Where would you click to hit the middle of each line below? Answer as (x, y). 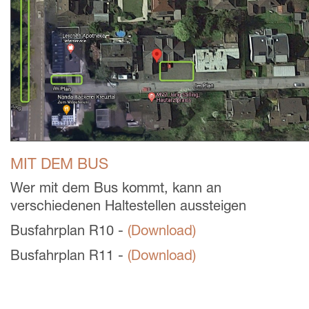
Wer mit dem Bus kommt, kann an (116, 187)
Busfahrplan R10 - (69, 230)
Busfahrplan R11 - (69, 255)
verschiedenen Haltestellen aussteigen (128, 205)
